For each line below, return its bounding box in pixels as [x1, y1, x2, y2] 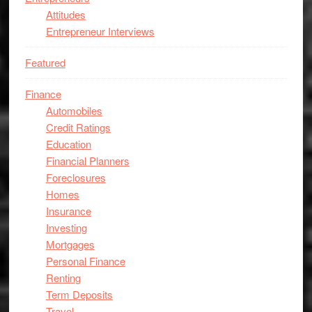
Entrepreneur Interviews [45, 24, 155, 38]
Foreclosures [45, 170, 106, 185]
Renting [45, 270, 81, 285]
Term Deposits [45, 287, 113, 302]
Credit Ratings [45, 120, 111, 134]
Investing [45, 220, 87, 235]
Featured [24, 55, 65, 70]
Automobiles [45, 103, 102, 118]
